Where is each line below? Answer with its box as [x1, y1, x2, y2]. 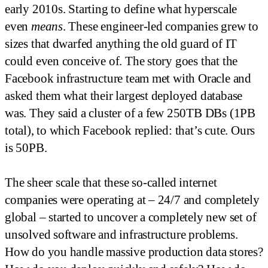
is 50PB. [5, 141, 47, 156]
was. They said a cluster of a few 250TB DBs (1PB [5, 106, 255, 121]
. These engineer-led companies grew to [62, 19, 258, 34]
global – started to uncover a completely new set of [5, 210, 257, 225]
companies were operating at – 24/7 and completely [5, 193, 260, 208]
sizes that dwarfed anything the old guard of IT [5, 36, 237, 51]
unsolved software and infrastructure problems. [5, 227, 238, 242]
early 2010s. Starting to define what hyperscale [5, 2, 237, 17]
